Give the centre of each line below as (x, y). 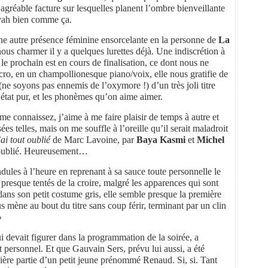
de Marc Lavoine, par (93, 139)
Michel (211, 139)
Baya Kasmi (161, 139)
